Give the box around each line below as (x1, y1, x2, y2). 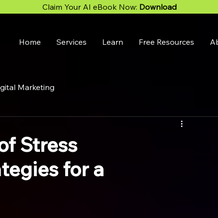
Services (56, 37, 87, 47)
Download (139, 2, 177, 12)
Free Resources (139, 37, 194, 47)
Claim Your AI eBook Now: (42, 2, 139, 12)
